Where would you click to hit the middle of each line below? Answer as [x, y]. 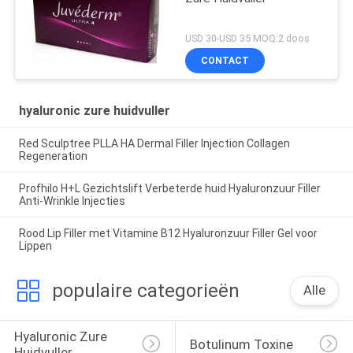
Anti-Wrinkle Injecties [72, 201]
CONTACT [225, 60]
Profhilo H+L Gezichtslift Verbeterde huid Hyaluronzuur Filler [169, 189]
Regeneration [53, 156]
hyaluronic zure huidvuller [94, 110]
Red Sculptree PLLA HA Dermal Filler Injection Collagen [154, 144]
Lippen [35, 246]
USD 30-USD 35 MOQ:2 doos [248, 38]
